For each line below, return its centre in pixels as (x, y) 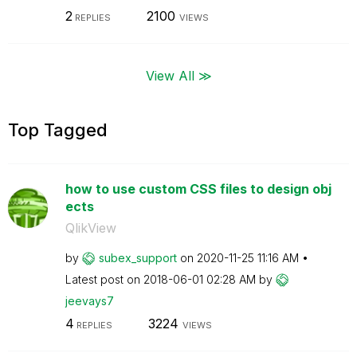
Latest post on (104, 279)
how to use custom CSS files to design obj (198, 188)
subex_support (137, 257)
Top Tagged (58, 129)
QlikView (90, 228)
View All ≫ (178, 75)
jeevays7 (89, 300)
